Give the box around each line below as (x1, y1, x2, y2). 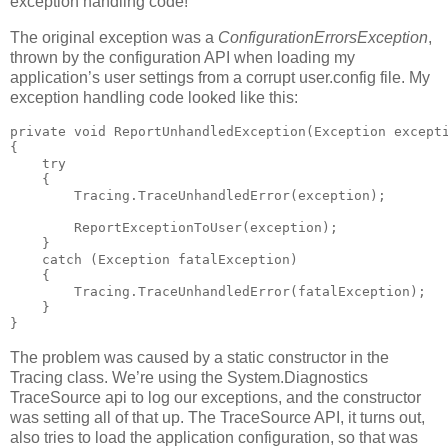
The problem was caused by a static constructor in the (10, 348, 389, 366)
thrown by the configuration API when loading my (10, 48, 355, 66)
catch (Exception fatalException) (10, 251, 298, 267)
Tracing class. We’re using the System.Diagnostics (10, 368, 368, 386)
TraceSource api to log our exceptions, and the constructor (10, 388, 421, 406)
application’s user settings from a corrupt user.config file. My (10, 68, 430, 86)
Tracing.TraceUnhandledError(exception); (10, 187, 386, 203)
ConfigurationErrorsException (218, 28, 428, 46)
